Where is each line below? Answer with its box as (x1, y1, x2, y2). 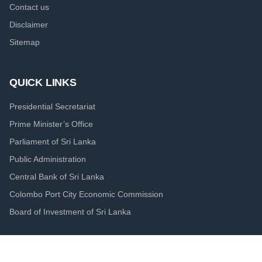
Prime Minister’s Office (9, 119, 93, 129)
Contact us (9, 2, 49, 12)
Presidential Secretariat (9, 102, 95, 112)
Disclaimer (9, 20, 48, 30)
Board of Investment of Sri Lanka (9, 207, 131, 217)
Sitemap (9, 37, 40, 47)
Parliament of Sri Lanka (9, 137, 96, 147)
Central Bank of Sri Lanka (9, 172, 104, 182)
